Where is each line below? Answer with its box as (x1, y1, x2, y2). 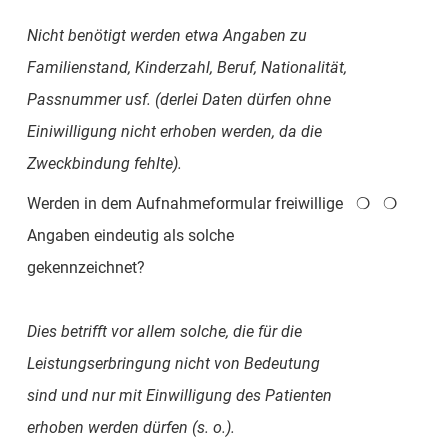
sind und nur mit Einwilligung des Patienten (26, 385, 332, 405)
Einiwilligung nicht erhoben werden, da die (26, 121, 322, 141)
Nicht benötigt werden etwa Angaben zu (26, 25, 307, 45)
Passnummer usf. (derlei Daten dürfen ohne (26, 89, 331, 109)
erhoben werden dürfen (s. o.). (26, 417, 235, 437)
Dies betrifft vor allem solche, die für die (26, 321, 302, 341)
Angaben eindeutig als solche (26, 225, 234, 245)
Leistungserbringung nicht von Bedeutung (26, 353, 320, 373)
